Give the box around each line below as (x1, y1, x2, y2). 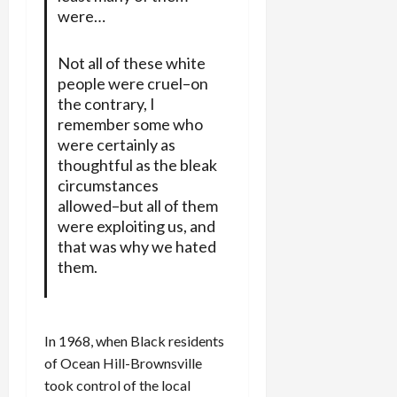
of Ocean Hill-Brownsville (44, 354, 202, 372)
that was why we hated (57, 236, 216, 256)
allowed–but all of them (57, 195, 218, 215)
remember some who (57, 113, 203, 134)
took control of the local (44, 377, 191, 394)
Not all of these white (57, 52, 206, 73)
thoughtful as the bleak (57, 154, 217, 175)
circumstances (57, 175, 159, 195)
